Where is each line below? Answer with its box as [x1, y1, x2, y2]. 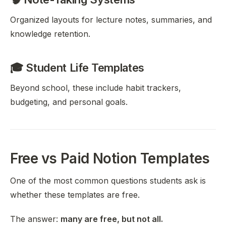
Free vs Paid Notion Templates [10, 150, 210, 167]
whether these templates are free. [10, 190, 140, 200]
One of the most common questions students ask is [10, 176, 206, 186]
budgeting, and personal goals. [10, 97, 128, 107]
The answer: [10, 214, 61, 224]
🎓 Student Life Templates [10, 61, 145, 74]
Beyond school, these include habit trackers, [10, 83, 181, 93]
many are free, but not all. [61, 214, 163, 224]
